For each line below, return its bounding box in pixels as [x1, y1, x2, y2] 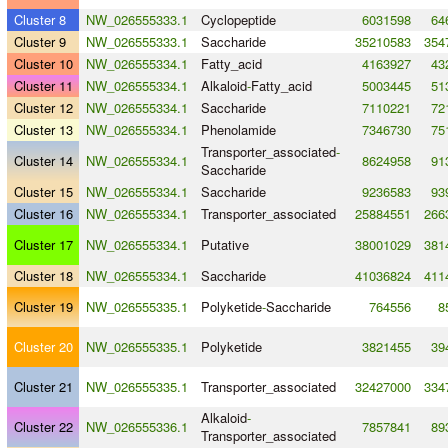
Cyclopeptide [200, 10, 276, 30]
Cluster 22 [13, 417, 73, 437]
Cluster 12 [13, 98, 73, 118]
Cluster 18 [13, 266, 73, 286]
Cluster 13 [13, 120, 73, 140]
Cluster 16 [13, 204, 73, 224]
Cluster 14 [13, 151, 73, 171]
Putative [200, 235, 249, 255]
